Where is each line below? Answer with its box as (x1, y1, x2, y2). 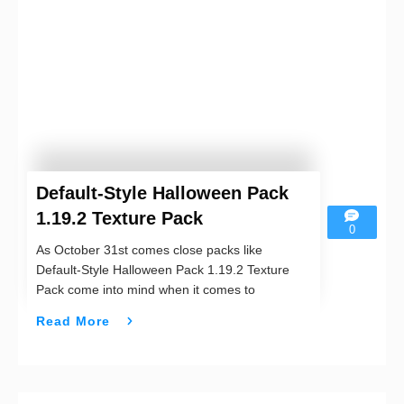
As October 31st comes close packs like (36, 243, 262, 258)
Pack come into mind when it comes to (36, 282, 255, 298)
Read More (36, 313, 110, 328)
